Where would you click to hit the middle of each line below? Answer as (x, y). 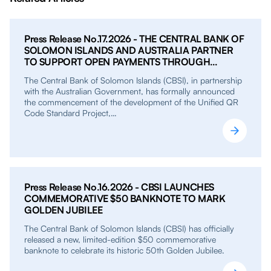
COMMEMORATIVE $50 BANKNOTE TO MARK (125, 198)
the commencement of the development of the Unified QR (131, 102)
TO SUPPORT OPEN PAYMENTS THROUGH (117, 61)
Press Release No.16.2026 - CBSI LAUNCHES (119, 187)
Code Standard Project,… (70, 113)
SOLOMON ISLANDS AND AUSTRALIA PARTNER (129, 50)
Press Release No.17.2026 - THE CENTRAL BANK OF (134, 38)
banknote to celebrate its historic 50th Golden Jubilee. (124, 250)
